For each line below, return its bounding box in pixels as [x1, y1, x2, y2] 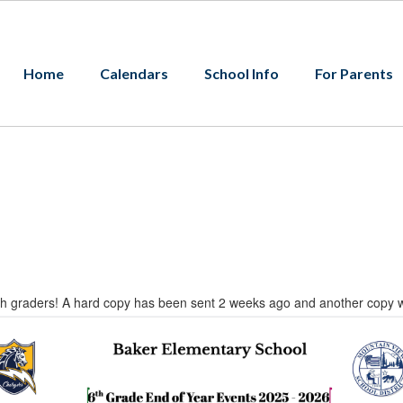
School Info [204, 65, 279, 82]
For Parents [315, 65, 393, 82]
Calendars [100, 65, 168, 82]
